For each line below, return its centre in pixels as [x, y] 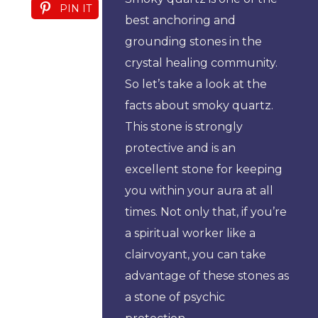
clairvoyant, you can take [196, 255]
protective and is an [180, 148]
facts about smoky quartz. [199, 106]
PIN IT [76, 9]
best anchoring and [180, 21]
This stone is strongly [184, 127]
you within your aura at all [199, 191]
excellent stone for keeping [204, 170]
